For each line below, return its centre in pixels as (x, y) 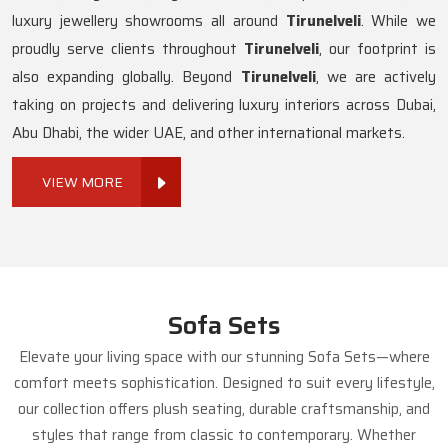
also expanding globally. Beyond (126, 77)
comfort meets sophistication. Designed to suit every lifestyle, (224, 383)
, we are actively (376, 77)
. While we (398, 21)
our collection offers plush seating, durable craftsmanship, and (224, 409)
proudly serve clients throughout (128, 49)
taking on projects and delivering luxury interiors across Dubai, (224, 105)
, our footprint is (377, 49)
